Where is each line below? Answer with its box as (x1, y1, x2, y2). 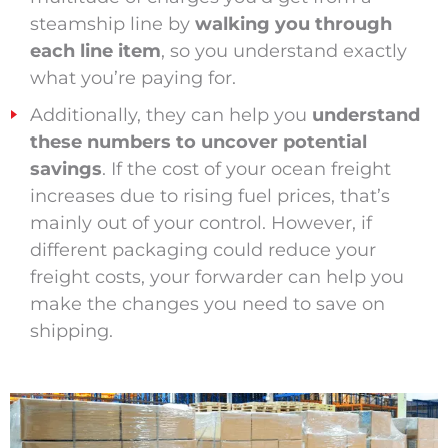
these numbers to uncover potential (29, 131, 367, 154)
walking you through (194, 13, 392, 36)
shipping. (29, 320, 113, 343)
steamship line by (29, 13, 195, 36)
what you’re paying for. (29, 67, 236, 90)
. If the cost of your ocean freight (101, 158, 391, 181)
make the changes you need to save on (29, 293, 385, 316)
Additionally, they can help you (29, 104, 312, 127)
